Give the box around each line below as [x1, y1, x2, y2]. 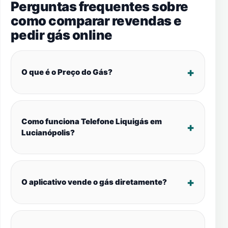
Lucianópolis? [21, 128, 75, 137]
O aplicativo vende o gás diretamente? [21, 177, 167, 187]
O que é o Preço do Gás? [21, 67, 112, 77]
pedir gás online [11, 27, 112, 43]
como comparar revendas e [11, 13, 182, 28]
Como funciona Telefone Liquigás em [21, 117, 162, 126]
